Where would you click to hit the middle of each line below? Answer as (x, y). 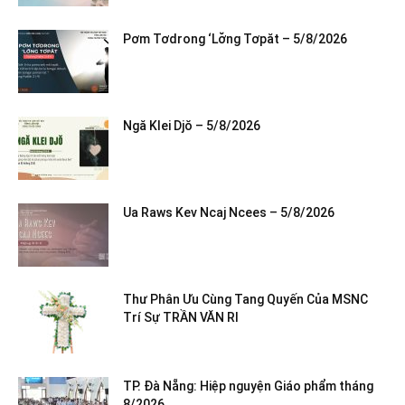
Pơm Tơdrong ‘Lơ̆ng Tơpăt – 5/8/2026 (235, 39)
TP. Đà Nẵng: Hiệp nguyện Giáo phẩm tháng (248, 386)
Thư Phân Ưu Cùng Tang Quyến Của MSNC (245, 299)
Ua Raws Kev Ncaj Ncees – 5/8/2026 (229, 212)
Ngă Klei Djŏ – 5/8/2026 (192, 126)
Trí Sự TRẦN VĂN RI (181, 317)
